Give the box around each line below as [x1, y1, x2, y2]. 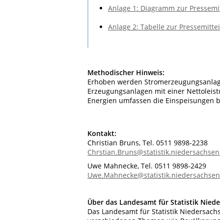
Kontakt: [87, 129, 116, 138]
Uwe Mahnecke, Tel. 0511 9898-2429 [87, 161, 206, 170]
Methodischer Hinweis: [87, 68, 165, 78]
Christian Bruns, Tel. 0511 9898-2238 [87, 138, 208, 148]
